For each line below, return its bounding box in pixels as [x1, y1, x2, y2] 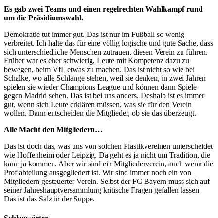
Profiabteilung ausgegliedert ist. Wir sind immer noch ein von [4, 168, 191, 177]
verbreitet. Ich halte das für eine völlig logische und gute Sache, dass [4, 38, 213, 47]
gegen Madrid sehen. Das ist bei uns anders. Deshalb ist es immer [4, 91, 204, 100]
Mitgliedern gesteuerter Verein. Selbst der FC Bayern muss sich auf [4, 177, 210, 185]
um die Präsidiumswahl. [4, 13, 85, 22]
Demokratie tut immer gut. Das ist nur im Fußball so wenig [4, 30, 184, 38]
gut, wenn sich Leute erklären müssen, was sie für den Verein [4, 100, 192, 109]
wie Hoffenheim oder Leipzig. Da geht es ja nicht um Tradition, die [4, 150, 210, 159]
